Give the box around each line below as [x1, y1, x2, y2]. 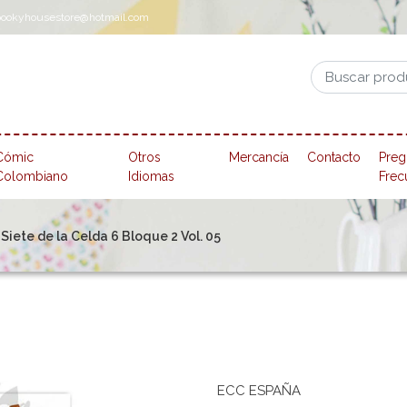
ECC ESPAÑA [217, 382, 301, 400]
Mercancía [229, 150, 290, 165]
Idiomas [128, 169, 175, 184]
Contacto [307, 150, 362, 165]
